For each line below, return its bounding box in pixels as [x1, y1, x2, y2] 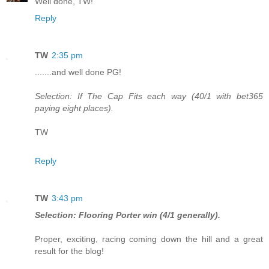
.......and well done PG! [35, 67, 121, 77]
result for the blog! [35, 246, 104, 256]
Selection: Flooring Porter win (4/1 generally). [35, 210, 220, 220]
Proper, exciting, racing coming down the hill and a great [35, 234, 263, 244]
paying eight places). [35, 103, 113, 113]
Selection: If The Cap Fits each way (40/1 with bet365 [35, 91, 263, 101]
